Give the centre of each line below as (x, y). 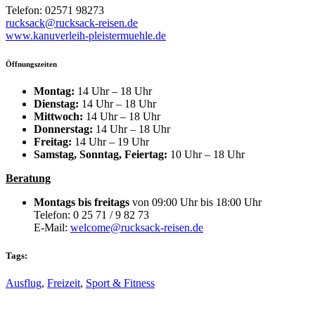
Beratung (28, 179)
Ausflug (24, 283)
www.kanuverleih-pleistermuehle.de (86, 35)
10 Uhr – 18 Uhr (206, 155)
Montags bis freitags (82, 202)
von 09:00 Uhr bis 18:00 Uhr (195, 202)
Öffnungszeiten (31, 64)
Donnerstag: (63, 129)
